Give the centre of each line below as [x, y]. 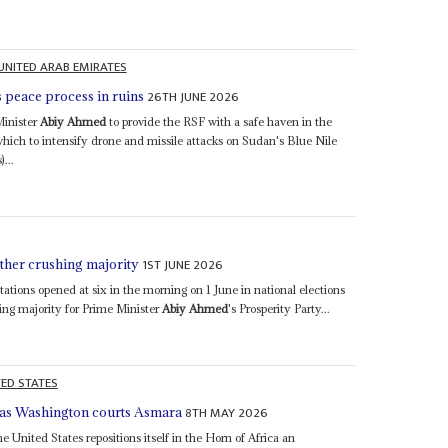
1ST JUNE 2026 [183, 264]
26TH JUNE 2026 [193, 97]
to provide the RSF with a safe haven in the [219, 122]
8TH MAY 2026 [227, 413]
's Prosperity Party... [279, 308]
